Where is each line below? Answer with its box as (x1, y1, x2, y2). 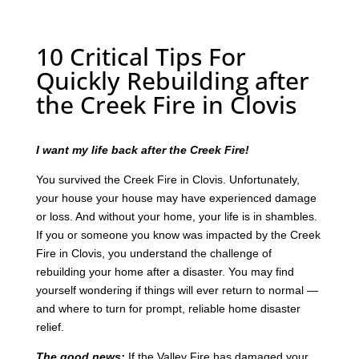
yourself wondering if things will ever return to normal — (35, 283, 318, 296)
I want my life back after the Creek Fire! (35, 143, 249, 156)
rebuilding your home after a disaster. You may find (35, 264, 294, 278)
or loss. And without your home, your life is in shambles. (35, 209, 317, 223)
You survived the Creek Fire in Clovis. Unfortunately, (35, 172, 300, 186)
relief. (35, 320, 64, 333)
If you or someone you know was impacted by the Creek (35, 228, 321, 241)
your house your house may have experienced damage (35, 191, 317, 204)
